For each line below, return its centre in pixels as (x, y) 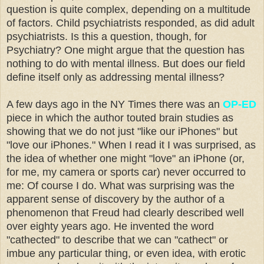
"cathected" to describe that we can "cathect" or (117, 240)
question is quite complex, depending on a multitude (128, 9)
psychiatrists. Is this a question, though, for (107, 36)
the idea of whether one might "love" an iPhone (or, (126, 158)
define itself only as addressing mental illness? (115, 77)
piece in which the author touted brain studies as (120, 118)
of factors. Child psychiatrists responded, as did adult (131, 23)
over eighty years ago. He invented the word (110, 226)
